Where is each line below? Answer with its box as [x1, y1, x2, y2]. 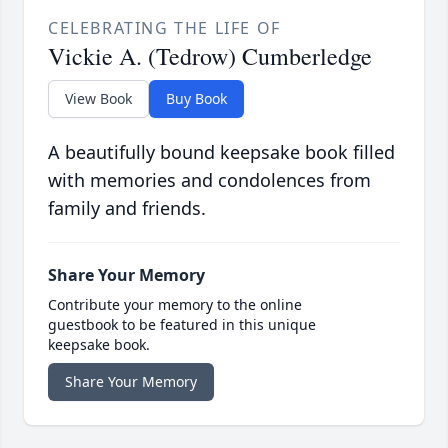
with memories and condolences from [48, 168, 371, 193]
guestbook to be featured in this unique [48, 315, 316, 335]
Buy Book [166, 89, 227, 109]
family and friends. [48, 196, 206, 221]
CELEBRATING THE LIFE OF [48, 17, 281, 40]
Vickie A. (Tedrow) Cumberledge [48, 40, 372, 73]
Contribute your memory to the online [48, 295, 302, 315]
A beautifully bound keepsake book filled [48, 140, 395, 165]
